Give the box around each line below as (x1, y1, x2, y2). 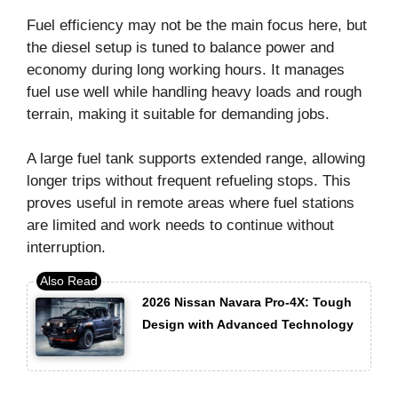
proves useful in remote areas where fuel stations (27, 195, 354, 212)
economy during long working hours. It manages (27, 60, 345, 78)
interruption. (27, 239, 106, 257)
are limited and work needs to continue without (27, 217, 334, 235)
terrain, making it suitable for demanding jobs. (27, 105, 330, 123)
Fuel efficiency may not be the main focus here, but (27, 16, 367, 34)
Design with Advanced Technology (142, 316, 354, 331)
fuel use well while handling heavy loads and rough (27, 83, 362, 100)
